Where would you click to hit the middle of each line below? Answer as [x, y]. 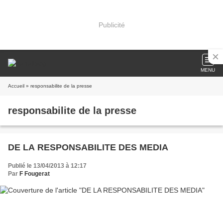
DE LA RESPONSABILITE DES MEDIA [88, 147]
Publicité [111, 25]
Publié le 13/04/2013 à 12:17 [47, 166]
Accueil [16, 86]
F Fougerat [35, 174]
